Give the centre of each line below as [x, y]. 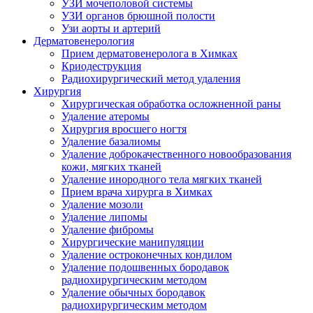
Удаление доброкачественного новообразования [176, 154]
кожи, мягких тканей [111, 166]
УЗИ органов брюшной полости [138, 15]
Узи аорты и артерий [111, 28]
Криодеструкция [101, 66]
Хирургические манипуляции [133, 242]
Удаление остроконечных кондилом [147, 254]
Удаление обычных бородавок [133, 292]
